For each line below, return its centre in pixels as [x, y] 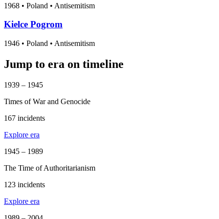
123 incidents [24, 184]
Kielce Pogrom [33, 24]
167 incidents [24, 118]
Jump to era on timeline [64, 64]
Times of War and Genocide [47, 101]
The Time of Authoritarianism [50, 168]
